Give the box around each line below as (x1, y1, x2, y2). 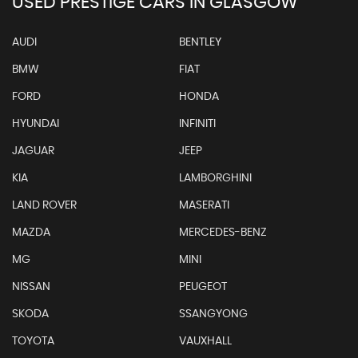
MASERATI (178, 199, 229, 211)
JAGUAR (12, 145, 54, 157)
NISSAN (12, 280, 50, 292)
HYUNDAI (12, 117, 59, 129)
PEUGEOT (178, 280, 227, 292)
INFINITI (178, 117, 216, 129)
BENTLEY (178, 36, 221, 48)
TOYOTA (12, 335, 54, 347)
